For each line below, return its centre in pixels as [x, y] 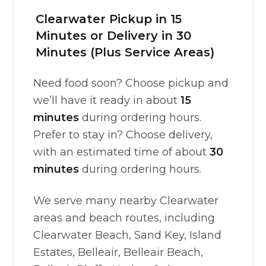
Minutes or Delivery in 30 [113, 36]
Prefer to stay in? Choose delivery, [123, 135]
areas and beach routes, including [124, 218]
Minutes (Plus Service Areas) [125, 52]
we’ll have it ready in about [107, 100]
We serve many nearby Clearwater [126, 201]
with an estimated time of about [121, 152]
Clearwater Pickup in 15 [109, 19]
